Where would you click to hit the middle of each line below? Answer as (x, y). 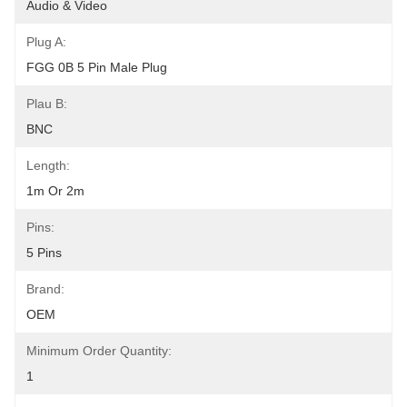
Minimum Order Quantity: (99, 351)
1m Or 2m (55, 191)
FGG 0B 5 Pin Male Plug (97, 67)
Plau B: (47, 104)
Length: (48, 165)
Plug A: (46, 42)
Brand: (45, 289)
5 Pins (44, 253)
